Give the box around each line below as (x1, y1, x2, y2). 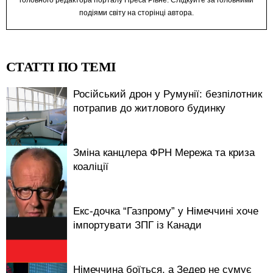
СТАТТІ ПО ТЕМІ (6, 58, 116, 74)
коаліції (73, 160, 108, 172)
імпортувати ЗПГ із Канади (73, 219, 202, 231)
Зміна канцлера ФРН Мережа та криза (73, 146, 255, 158)
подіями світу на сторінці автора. (79, 8, 194, 17)
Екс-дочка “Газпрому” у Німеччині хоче (73, 205, 258, 217)
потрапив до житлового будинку (73, 102, 225, 114)
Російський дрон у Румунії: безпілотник (73, 88, 262, 100)
